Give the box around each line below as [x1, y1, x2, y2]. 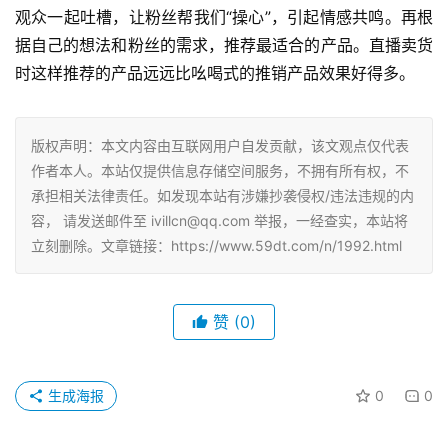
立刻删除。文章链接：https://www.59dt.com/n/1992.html [31, 236, 402, 254]
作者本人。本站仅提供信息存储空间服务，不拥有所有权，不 [31, 161, 409, 179]
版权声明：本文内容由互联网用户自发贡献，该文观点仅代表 [31, 136, 409, 154]
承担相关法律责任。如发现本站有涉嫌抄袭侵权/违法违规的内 [31, 186, 414, 204]
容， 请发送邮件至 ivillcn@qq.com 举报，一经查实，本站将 [31, 211, 408, 229]
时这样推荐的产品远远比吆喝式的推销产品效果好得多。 [15, 62, 415, 83]
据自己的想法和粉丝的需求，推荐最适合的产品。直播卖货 [15, 34, 433, 55]
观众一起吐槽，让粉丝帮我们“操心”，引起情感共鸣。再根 [15, 6, 433, 27]
